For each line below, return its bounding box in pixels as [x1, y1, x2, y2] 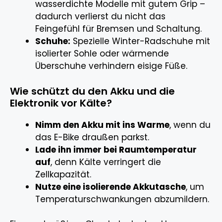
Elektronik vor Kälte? [10, 96, 112, 110]
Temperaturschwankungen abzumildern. [35, 193, 209, 205]
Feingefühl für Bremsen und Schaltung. [35, 23, 202, 35]
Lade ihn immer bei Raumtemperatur [35, 143, 197, 156]
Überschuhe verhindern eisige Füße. [35, 60, 187, 72]
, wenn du [169, 118, 211, 131]
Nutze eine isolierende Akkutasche [35, 180, 186, 193]
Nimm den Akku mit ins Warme [35, 118, 169, 131]
